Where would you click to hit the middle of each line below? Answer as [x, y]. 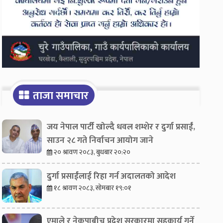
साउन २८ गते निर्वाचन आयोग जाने [100, 141]
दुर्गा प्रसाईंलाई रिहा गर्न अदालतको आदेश [111, 176]
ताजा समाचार [61, 96]
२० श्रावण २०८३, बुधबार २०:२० [92, 152]
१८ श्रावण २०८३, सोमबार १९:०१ [93, 188]
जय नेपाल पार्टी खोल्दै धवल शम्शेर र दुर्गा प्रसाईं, [121, 127]
